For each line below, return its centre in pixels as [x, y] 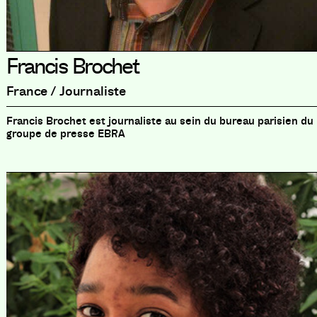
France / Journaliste [66, 92]
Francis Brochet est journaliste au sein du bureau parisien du [160, 121]
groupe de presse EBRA [65, 134]
